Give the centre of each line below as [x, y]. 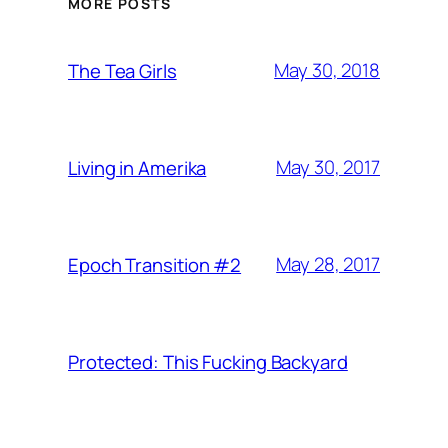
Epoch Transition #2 [155, 264]
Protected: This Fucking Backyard [208, 361]
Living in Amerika [137, 167]
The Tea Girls [122, 70]
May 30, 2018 [327, 70]
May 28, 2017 [328, 264]
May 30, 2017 [328, 167]
